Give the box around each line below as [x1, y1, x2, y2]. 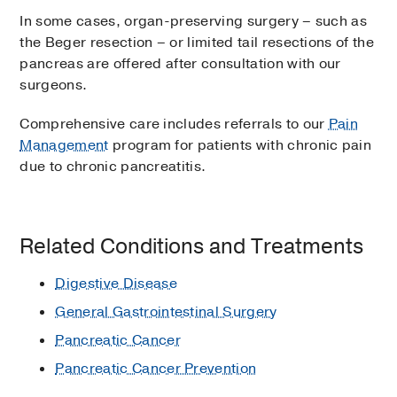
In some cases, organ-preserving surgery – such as [19, 12, 368, 32]
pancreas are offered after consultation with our [19, 54, 341, 74]
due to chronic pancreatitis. [19, 157, 206, 177]
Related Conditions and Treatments [19, 232, 364, 261]
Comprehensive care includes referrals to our [19, 114, 329, 135]
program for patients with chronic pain [108, 136, 372, 156]
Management [19, 136, 109, 156]
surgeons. [19, 75, 88, 96]
